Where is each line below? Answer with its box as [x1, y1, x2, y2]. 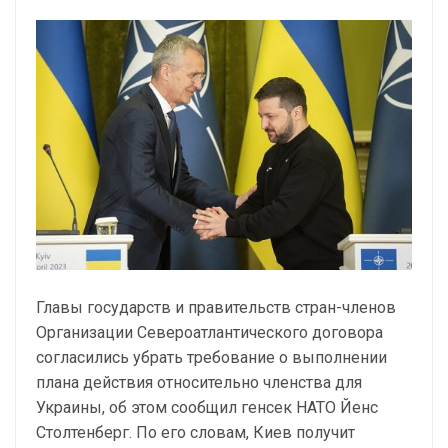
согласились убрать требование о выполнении [36, 348, 387, 368]
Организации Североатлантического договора [36, 323, 383, 343]
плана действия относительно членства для [36, 373, 362, 393]
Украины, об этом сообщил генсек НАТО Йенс [36, 398, 378, 418]
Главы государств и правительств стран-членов [36, 298, 396, 318]
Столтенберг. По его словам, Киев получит [36, 423, 355, 443]
